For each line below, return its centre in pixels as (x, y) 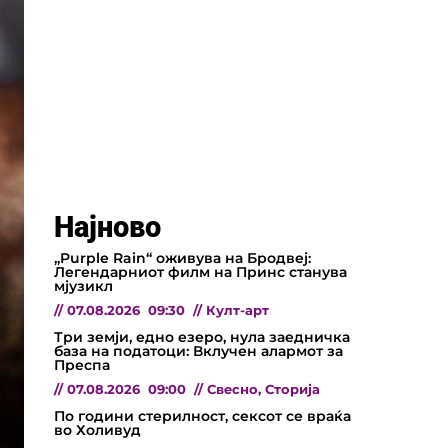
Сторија (292, 389)
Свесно (232, 389)
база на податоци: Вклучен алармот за (198, 350)
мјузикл (83, 285)
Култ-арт (237, 310)
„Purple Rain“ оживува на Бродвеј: (182, 257)
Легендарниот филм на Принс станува (200, 271)
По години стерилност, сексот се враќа (202, 415)
